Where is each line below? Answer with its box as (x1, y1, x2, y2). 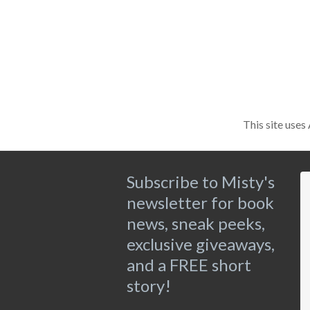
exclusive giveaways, (127, 233, 275, 254)
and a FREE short (127, 254, 251, 275)
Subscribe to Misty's (127, 171, 275, 192)
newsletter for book (127, 192, 274, 212)
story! (127, 275, 171, 295)
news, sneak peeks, (127, 212, 265, 233)
